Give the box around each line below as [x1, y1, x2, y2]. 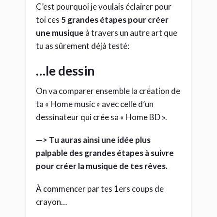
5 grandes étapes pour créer [61, 15, 169, 25]
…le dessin [36, 63, 94, 79]
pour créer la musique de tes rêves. [36, 161, 168, 171]
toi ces [36, 15, 61, 25]
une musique [36, 28, 84, 38]
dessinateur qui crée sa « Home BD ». [36, 112, 167, 123]
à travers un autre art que [84, 28, 177, 38]
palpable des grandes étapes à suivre [36, 148, 174, 158]
